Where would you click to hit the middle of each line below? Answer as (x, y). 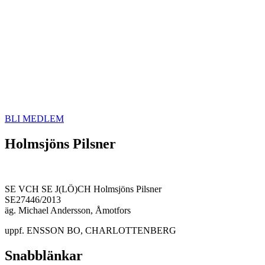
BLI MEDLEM (34, 119)
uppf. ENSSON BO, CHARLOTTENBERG (91, 230)
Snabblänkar (44, 255)
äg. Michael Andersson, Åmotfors (68, 210)
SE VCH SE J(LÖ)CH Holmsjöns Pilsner (83, 189)
